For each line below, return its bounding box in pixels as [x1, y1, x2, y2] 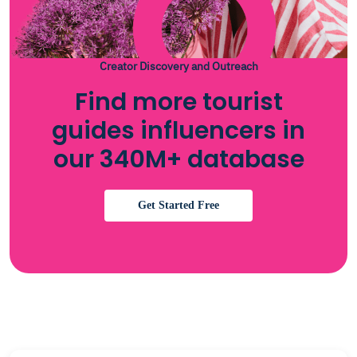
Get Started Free [138, 199, 219, 211]
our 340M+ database [53, 143, 304, 176]
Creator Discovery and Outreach [99, 59, 258, 73]
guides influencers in [52, 114, 305, 147]
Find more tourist [74, 85, 283, 119]
